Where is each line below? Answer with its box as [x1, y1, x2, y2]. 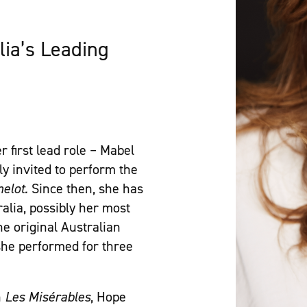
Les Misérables [5, 288, 90, 306]
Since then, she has [32, 180, 143, 197]
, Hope [90, 288, 126, 306]
